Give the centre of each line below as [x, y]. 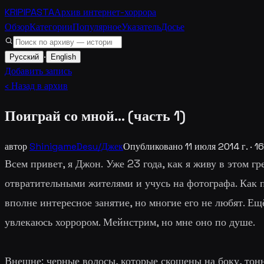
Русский [24, 57]
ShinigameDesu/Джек [76, 146]
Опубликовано [153, 146]
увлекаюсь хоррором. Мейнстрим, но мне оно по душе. [131, 222]
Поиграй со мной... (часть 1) [95, 115]
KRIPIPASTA [29, 12]
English [63, 57]
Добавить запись [38, 71]
